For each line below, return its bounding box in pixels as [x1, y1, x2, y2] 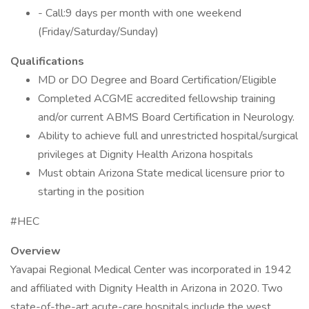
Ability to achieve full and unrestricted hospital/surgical [38, 128, 298, 143]
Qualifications [10, 54, 84, 69]
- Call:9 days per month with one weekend [38, 6, 241, 21]
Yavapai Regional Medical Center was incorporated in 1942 [10, 262, 292, 277]
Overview [10, 243, 61, 259]
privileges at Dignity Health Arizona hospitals [38, 147, 253, 162]
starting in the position [38, 184, 144, 199]
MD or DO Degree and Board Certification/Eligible [38, 72, 277, 88]
